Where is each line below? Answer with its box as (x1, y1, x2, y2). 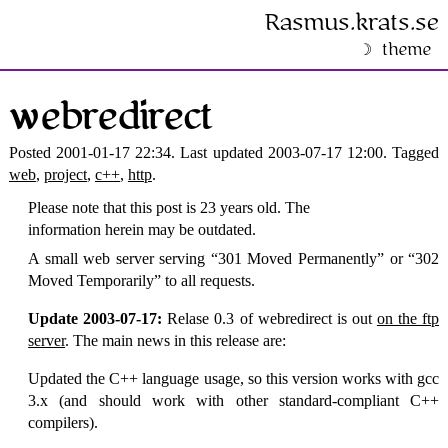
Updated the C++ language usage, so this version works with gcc (28, 369, 440, 387)
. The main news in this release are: (65, 331, 287, 349)
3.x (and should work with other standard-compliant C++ (28, 391, 440, 409)
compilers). (28, 413, 99, 431)
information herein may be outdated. (28, 220, 257, 238)
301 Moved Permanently (217, 249, 377, 267)
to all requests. (161, 271, 256, 289)
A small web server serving (28, 249, 211, 267)
